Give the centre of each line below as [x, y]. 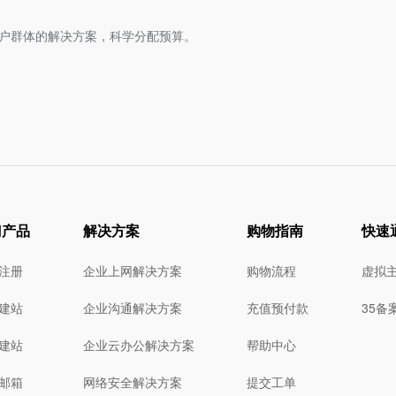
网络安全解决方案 [132, 382]
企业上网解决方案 [132, 270]
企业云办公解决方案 [138, 345]
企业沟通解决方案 [132, 308]
